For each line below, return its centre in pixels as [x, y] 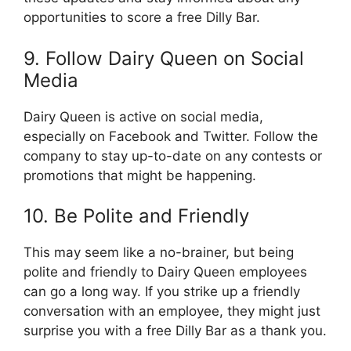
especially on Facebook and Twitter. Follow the [171, 136]
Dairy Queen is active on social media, [143, 116]
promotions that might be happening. [140, 175]
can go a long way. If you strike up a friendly [162, 291]
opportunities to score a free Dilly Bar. [142, 17]
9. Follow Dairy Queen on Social [164, 58]
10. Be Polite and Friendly [136, 216]
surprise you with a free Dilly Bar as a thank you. [175, 331]
